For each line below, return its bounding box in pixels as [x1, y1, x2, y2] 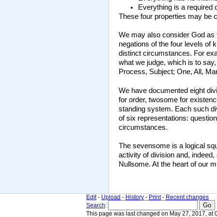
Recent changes [166, 194, 209, 200]
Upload [101, 194, 121, 200]
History [125, 194, 144, 200]
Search [86, 202, 105, 208]
